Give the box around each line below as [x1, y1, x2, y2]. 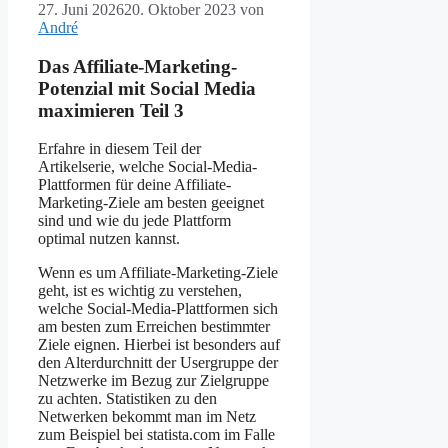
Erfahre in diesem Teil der [38, 140, 201, 158]
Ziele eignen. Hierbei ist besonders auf [38, 336, 280, 354]
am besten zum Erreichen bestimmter [38, 318, 270, 336]
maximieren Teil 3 [38, 99, 184, 121]
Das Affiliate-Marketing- [38, 55, 237, 77]
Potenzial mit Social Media [38, 77, 256, 99]
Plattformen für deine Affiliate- [38, 176, 231, 194]
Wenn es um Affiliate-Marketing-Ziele [38, 264, 278, 282]
